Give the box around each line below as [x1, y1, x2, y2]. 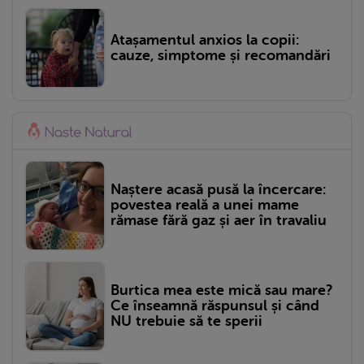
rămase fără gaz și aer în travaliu [110, 212, 327, 229]
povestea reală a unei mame [110, 197, 299, 214]
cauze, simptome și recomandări [110, 46, 331, 63]
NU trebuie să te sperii [110, 313, 262, 330]
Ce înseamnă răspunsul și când [110, 297, 319, 314]
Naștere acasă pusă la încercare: [110, 181, 326, 198]
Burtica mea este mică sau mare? [110, 282, 332, 299]
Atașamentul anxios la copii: [110, 31, 299, 48]
